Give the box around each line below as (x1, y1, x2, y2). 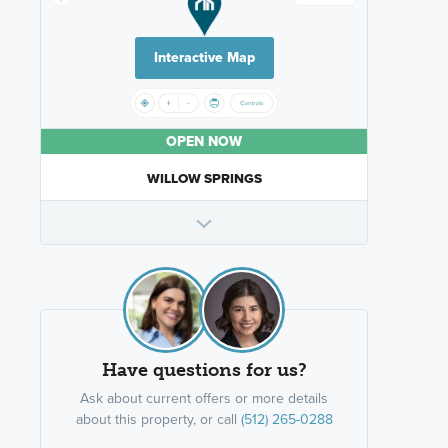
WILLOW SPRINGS (146, 168, 262, 189)
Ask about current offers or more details (80, 388, 328, 410)
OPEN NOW (166, 131, 242, 153)
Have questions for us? (101, 359, 307, 382)
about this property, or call (75, 409, 241, 431)
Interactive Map (153, 47, 255, 69)
